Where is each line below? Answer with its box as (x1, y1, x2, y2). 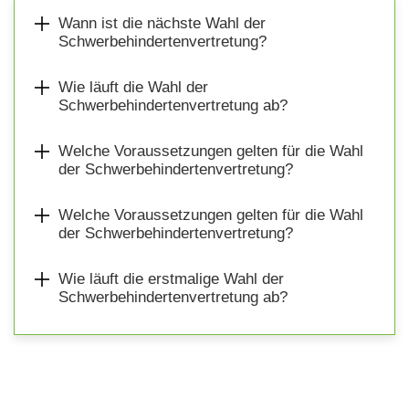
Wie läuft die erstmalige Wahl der (58, 269, 284, 288)
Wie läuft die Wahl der (58, 78, 208, 96)
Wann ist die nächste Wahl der (58, 14, 266, 32)
